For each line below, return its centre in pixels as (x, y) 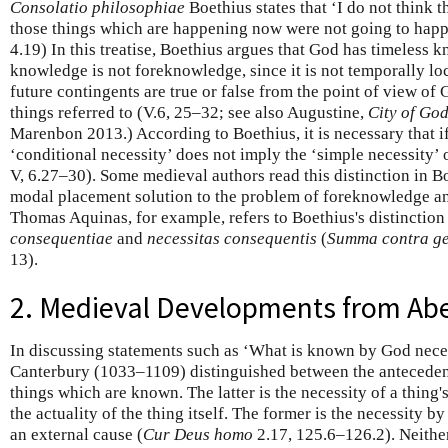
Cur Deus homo (198, 435)
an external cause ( (76, 435)
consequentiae (61, 238)
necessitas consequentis (232, 238)
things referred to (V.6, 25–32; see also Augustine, (189, 112)
